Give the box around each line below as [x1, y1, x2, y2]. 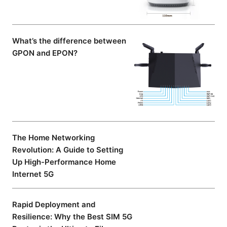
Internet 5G [12, 169, 54, 179]
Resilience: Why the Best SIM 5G [12, 212, 132, 222]
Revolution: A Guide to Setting [12, 145, 123, 155]
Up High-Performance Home [12, 157, 116, 167]
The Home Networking [12, 133, 95, 143]
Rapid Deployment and [12, 200, 95, 210]
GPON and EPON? [12, 48, 78, 58]
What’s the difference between [12, 36, 126, 46]
